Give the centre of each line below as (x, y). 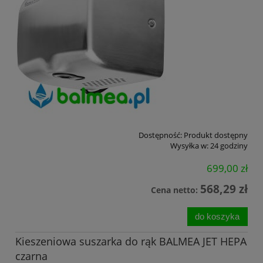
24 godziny (229, 145)
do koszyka (218, 216)
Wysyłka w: (189, 145)
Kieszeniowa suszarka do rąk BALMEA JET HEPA (131, 241)
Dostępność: (160, 135)
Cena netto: (176, 190)
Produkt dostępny (216, 135)
